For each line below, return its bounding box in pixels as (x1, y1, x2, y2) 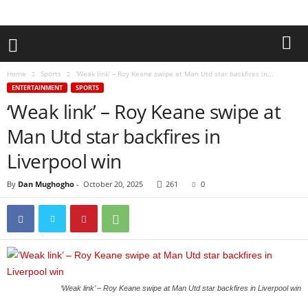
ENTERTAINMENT (12, 83, 63, 92)
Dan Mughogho (18, 179, 74, 189)
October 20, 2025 (83, 179, 143, 189)
